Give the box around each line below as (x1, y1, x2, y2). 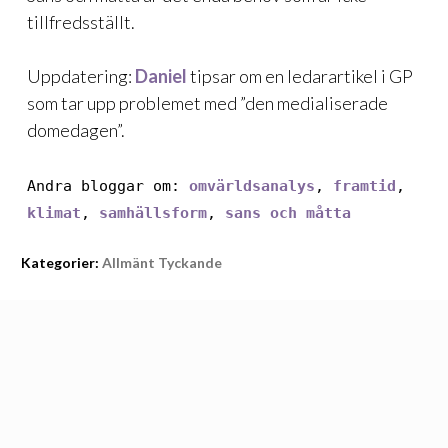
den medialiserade (245, 92, 388, 114)
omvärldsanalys (189, 177, 315, 195)
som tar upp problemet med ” (27, 92, 245, 114)
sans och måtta (225, 204, 351, 222)
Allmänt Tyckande (102, 254, 222, 271)
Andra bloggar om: (27, 177, 189, 195)
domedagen (27, 119, 117, 141)
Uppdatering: (27, 65, 135, 87)
